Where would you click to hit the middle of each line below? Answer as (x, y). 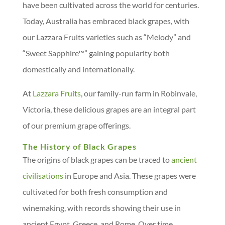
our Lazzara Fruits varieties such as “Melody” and (106, 37)
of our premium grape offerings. (76, 125)
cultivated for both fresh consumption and (95, 192)
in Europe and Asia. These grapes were (129, 176)
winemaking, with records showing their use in (101, 208)
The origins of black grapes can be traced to (97, 159)
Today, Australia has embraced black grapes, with (106, 21)
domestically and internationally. (78, 69)
